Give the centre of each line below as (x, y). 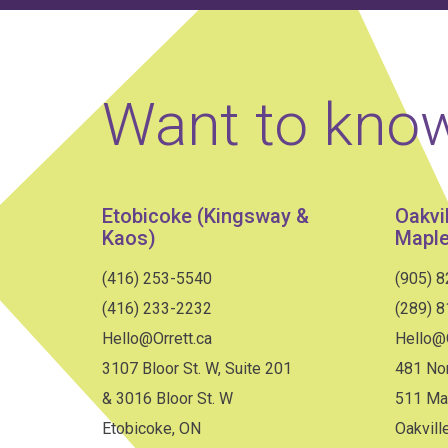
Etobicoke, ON (151, 429)
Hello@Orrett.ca (157, 339)
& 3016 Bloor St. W (167, 399)
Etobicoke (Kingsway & (205, 216)
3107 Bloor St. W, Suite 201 (197, 369)
